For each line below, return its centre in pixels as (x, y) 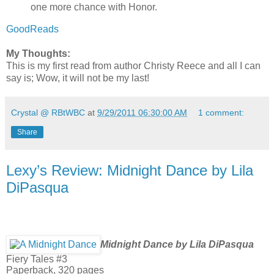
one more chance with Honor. (94, 7)
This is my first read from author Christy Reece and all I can (133, 65)
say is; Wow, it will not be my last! (79, 78)
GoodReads (32, 29)
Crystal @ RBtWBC (48, 112)
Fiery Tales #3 (37, 259)
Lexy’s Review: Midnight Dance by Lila (130, 170)
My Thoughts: (39, 53)
